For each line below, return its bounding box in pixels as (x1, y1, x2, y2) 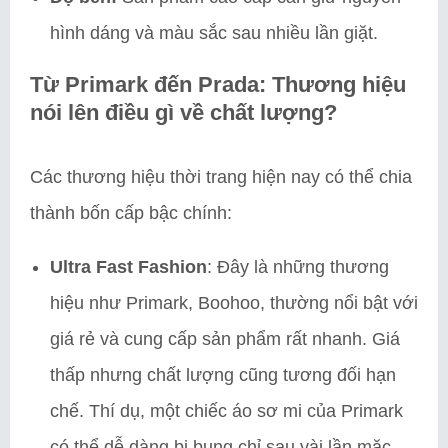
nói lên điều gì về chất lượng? (30, 99, 337, 125)
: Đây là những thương (207, 256, 389, 277)
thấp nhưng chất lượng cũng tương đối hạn (50, 364, 396, 385)
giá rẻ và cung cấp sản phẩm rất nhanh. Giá (50, 328, 400, 349)
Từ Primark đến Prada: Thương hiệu (30, 71, 406, 97)
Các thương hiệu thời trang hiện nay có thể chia (30, 166, 412, 187)
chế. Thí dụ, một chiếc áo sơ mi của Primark (50, 400, 403, 421)
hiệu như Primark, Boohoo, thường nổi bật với (50, 292, 418, 313)
